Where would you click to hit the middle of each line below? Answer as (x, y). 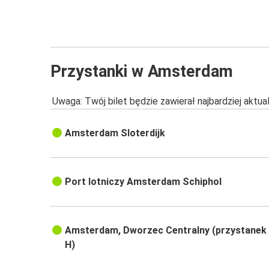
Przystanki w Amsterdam (142, 71)
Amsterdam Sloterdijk (115, 133)
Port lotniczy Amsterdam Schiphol (144, 182)
